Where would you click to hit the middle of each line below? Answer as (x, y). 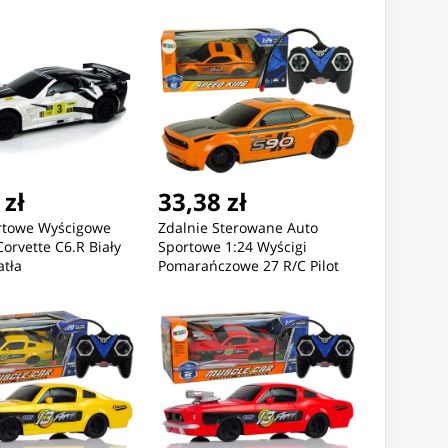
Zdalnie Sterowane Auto (237, 228)
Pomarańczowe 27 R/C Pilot (248, 266)
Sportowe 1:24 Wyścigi (232, 247)
